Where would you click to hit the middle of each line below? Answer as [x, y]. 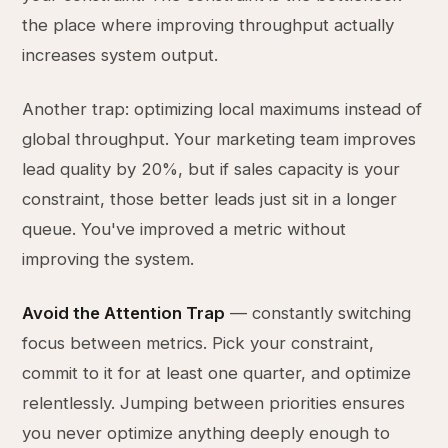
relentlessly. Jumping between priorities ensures [214, 403]
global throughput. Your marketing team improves [219, 139]
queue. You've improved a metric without [184, 229]
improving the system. [108, 259]
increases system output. [120, 55]
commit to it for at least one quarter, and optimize [217, 373]
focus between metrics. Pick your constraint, [198, 343]
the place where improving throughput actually [208, 25]
